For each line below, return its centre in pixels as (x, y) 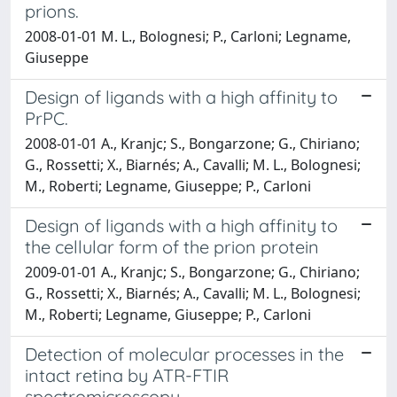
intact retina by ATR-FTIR (127, 375)
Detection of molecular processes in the (184, 354)
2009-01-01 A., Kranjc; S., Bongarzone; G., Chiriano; (192, 272)
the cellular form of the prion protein (172, 246)
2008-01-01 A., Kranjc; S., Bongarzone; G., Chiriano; (192, 143)
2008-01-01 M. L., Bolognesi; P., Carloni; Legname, (188, 36)
